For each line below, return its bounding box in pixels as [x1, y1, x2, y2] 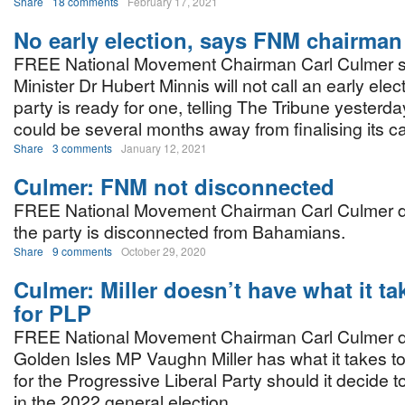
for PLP [14, 297, 91, 328]
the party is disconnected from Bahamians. [14, 219, 345, 244]
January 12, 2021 [121, 140, 207, 155]
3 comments [52, 140, 112, 155]
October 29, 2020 [121, 243, 206, 259]
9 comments [52, 243, 112, 259]
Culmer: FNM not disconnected [14, 171, 334, 202]
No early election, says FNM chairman [14, 24, 402, 55]
